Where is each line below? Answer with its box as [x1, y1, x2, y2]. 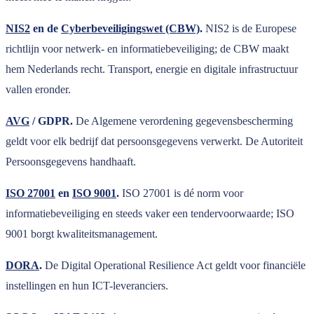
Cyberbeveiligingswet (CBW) [61, 22, 200, 35]
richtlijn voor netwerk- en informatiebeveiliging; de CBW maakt [6, 43, 289, 55]
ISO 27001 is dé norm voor [119, 187, 243, 200]
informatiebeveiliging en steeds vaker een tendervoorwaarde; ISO [6, 207, 294, 220]
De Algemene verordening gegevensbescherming [73, 115, 293, 128]
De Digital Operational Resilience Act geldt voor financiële [42, 259, 306, 272]
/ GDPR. [29, 115, 73, 128]
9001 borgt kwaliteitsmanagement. [6, 228, 158, 240]
